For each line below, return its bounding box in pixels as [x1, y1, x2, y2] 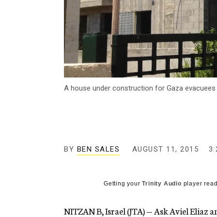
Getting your [104, 180, 142, 187]
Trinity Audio [142, 180, 182, 187]
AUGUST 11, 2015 [132, 145, 199, 154]
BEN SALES [77, 145, 120, 154]
